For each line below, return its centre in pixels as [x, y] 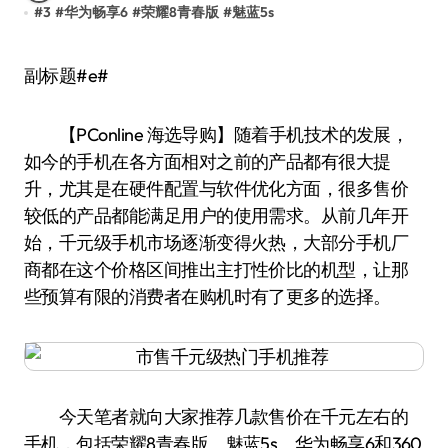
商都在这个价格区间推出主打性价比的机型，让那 [216, 269]
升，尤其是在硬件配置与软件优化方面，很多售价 [216, 188]
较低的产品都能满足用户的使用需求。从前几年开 [216, 215]
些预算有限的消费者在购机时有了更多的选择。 [207, 296]
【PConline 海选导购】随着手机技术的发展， [216, 134]
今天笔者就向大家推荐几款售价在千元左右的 [216, 416]
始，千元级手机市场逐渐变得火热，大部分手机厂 [216, 242]
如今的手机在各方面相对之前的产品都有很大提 [207, 161]
